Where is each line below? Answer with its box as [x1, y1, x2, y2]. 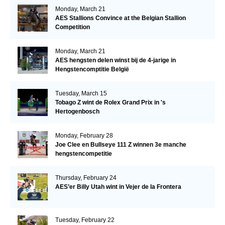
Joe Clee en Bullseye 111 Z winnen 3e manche [55, 141, 186, 149]
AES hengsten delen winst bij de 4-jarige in [55, 57, 176, 64]
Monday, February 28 [55, 132, 113, 140]
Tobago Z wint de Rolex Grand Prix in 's [55, 99, 166, 106]
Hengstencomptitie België [55, 66, 129, 73]
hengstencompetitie [55, 150, 112, 158]
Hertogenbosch [55, 108, 99, 116]
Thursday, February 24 [55, 174, 117, 182]
